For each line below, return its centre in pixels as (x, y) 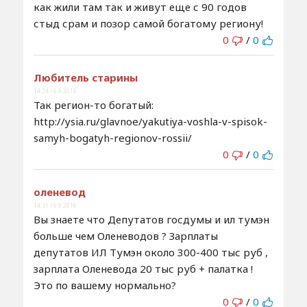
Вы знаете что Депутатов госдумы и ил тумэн (151, 219)
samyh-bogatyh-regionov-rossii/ (112, 137)
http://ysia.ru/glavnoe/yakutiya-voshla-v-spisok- (150, 121)
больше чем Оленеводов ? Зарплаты (125, 235)
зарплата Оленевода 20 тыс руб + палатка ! (143, 268)
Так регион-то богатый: (93, 105)
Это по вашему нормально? (105, 285)
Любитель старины (85, 77)
